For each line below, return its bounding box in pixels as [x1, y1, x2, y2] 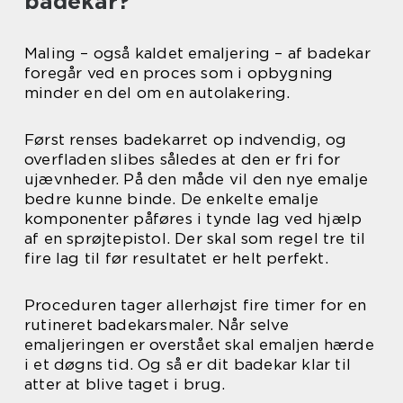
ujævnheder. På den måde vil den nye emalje [24, 170, 369, 188]
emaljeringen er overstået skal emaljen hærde [24, 336, 374, 354]
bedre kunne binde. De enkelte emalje [24, 190, 319, 208]
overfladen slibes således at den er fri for [24, 150, 341, 168]
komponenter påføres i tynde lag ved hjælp [24, 210, 363, 228]
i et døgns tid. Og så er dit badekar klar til [24, 355, 352, 373]
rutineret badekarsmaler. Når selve [24, 316, 289, 334]
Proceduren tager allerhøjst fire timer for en [24, 296, 367, 314]
